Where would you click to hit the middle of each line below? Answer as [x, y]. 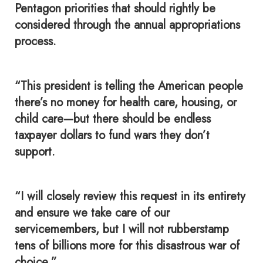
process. [36, 41]
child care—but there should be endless [113, 119]
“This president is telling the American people [129, 86]
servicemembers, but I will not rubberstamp [122, 229]
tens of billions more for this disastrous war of [127, 246]
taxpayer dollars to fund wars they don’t [112, 135]
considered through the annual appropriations [127, 25]
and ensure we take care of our [92, 213]
